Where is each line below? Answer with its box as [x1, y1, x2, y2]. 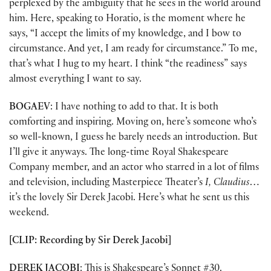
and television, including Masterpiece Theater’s [9, 178, 205, 189]
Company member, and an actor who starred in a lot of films [9, 163, 259, 174]
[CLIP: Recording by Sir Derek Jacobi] [9, 237, 171, 247]
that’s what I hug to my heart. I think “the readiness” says [9, 59, 247, 70]
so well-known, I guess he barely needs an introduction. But [9, 132, 258, 143]
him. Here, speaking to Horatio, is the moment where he [9, 14, 246, 25]
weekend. [9, 208, 49, 219]
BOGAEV [9, 102, 50, 113]
